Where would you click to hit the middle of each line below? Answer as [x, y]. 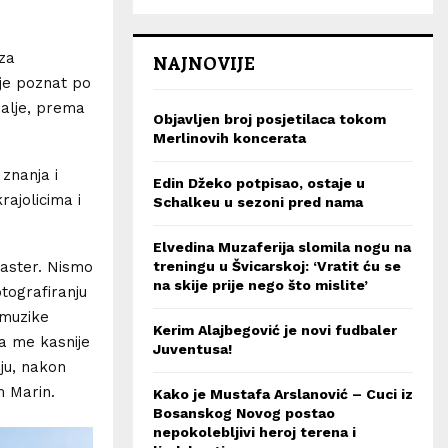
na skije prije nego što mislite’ [260, 285]
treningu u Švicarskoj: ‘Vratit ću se [277, 266]
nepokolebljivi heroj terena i [254, 432]
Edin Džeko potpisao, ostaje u [259, 183]
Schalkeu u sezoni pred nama [258, 202]
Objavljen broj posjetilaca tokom [269, 119]
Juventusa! [192, 349]
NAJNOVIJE [204, 63]
